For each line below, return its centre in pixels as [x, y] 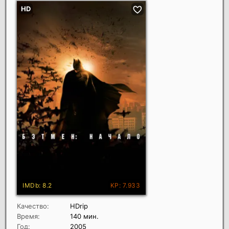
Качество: [33, 206]
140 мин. [84, 216]
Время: [28, 216]
